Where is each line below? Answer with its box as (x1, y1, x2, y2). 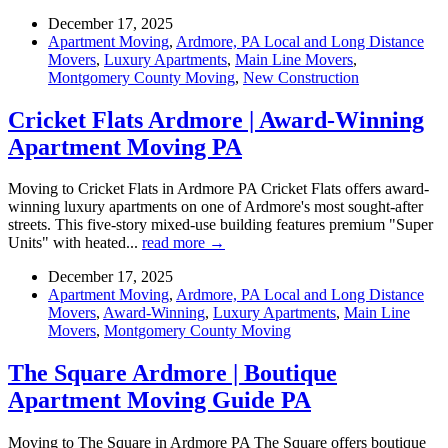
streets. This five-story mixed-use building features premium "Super (8, 216, 433, 234)
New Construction (243, 68, 359, 86)
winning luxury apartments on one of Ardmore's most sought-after (8, 198, 423, 216)
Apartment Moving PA (8, 133, 242, 160)
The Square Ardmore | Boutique (8, 360, 337, 387)
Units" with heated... (8, 234, 142, 252)
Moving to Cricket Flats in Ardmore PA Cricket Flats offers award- (8, 180, 429, 198)
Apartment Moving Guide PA (8, 387, 311, 414)
